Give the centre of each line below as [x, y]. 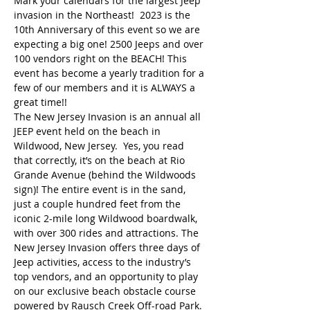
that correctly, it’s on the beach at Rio [101, 160]
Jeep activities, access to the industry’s [104, 262]
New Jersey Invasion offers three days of [108, 247]
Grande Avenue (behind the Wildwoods [106, 175]
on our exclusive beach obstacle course [106, 291]
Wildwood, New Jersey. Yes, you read [100, 146]
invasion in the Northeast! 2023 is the [103, 15]
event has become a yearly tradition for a [110, 73]
